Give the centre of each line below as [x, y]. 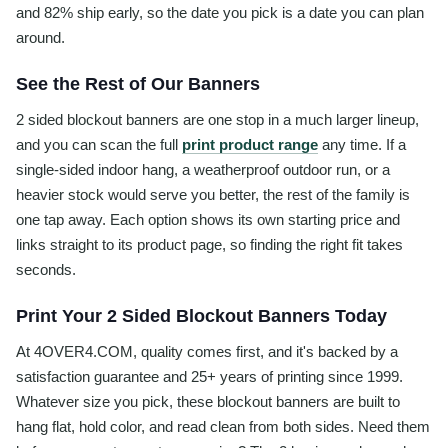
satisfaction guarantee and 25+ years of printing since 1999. [209, 377]
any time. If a [362, 145]
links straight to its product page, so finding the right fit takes [209, 245]
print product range [250, 145]
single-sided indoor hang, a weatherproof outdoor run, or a [203, 170]
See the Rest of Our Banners [138, 84]
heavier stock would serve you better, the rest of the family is [213, 195]
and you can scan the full [99, 145]
